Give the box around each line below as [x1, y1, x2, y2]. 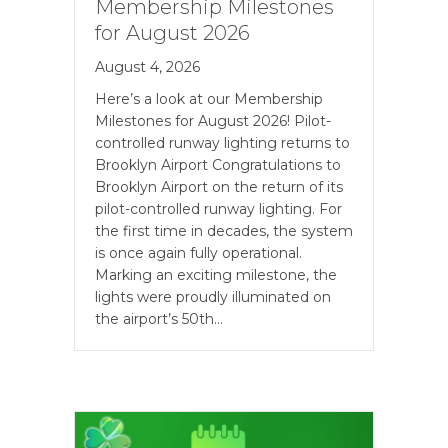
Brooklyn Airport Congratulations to [95, 155, 341, 174]
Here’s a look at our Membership [95, 89, 323, 108]
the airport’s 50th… [95, 309, 223, 328]
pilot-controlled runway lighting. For [95, 199, 342, 218]
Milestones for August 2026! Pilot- [95, 111, 331, 130]
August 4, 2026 [95, 57, 200, 76]
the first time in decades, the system [95, 221, 353, 240]
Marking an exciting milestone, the [95, 265, 337, 284]
